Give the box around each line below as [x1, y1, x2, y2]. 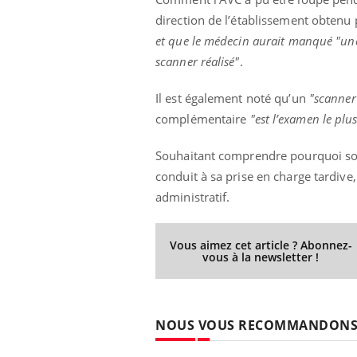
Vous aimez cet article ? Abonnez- [169, 237, 352, 253]
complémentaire [155, 110, 250, 127]
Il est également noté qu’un [155, 89, 309, 106]
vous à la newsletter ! [202, 249, 320, 265]
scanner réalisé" [155, 53, 240, 69]
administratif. [155, 188, 230, 205]
